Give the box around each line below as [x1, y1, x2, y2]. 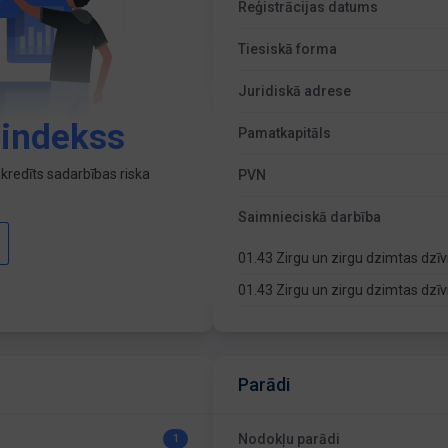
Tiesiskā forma [238, 41, 338, 57]
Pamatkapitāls [238, 125, 332, 141]
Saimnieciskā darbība [238, 209, 382, 225]
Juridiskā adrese [238, 83, 352, 99]
